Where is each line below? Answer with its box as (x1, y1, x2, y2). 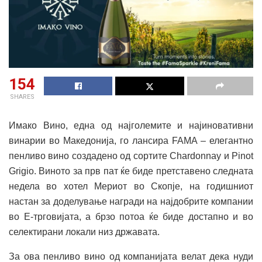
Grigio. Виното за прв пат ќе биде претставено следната (9, 166, 253, 177)
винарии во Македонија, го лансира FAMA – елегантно (9, 136, 253, 146)
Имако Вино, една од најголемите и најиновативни (9, 120, 253, 131)
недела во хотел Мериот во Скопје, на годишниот (9, 181, 253, 192)
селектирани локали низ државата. (9, 227, 160, 237)
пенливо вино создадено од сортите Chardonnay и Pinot (9, 151, 253, 161)
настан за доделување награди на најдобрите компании (9, 196, 253, 207)
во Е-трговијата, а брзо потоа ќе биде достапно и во (9, 212, 253, 222)
